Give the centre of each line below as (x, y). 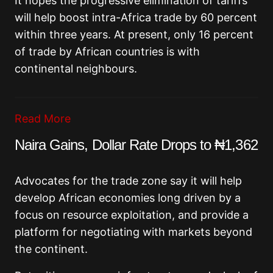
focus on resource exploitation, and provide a (132, 215)
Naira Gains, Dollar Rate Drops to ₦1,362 (136, 145)
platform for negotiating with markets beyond (133, 232)
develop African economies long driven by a (128, 198)
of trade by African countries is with (107, 52)
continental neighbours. (76, 69)
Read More (43, 119)
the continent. (51, 249)
